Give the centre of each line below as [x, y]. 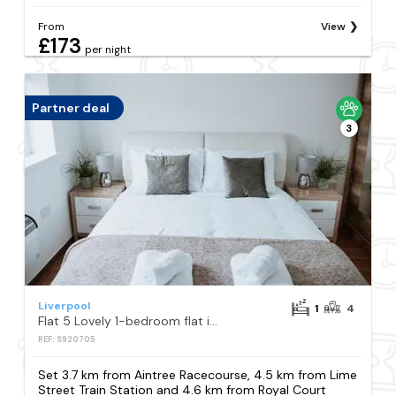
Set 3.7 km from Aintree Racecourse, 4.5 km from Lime [198, 374]
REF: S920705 [67, 339]
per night [108, 49]
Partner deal [71, 107]
